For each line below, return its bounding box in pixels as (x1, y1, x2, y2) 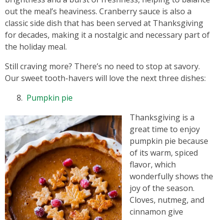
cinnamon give (130, 206, 183, 217)
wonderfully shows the (130, 171, 213, 182)
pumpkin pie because (130, 136, 208, 146)
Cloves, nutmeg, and (130, 194, 204, 205)
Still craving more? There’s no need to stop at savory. (5, 61, 200, 72)
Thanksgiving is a (130, 112, 194, 123)
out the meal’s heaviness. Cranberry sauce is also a (5, 6, 192, 17)
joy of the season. (130, 183, 194, 193)
